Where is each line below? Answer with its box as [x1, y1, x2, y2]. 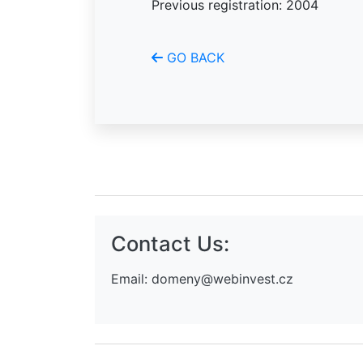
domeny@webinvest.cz [152, 271, 293, 288]
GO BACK [163, 49, 224, 66]
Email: [111, 271, 152, 288]
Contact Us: [111, 231, 229, 257]
